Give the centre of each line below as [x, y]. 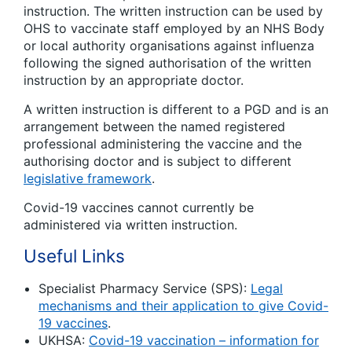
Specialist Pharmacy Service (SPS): [145, 288]
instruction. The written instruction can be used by [173, 11]
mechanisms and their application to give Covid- [183, 306]
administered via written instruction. [130, 225]
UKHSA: [64, 340]
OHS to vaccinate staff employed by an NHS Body [174, 29]
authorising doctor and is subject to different [158, 161]
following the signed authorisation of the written [167, 63]
